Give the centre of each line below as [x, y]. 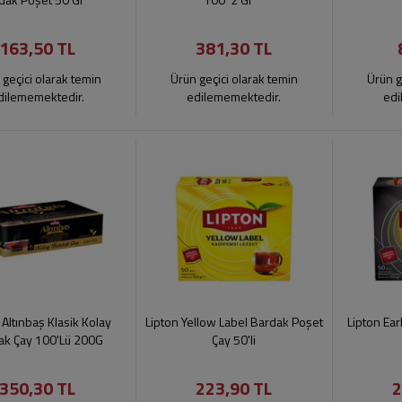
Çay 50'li [234, 340]
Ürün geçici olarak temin [234, 79]
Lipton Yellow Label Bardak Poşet [234, 322]
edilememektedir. [234, 96]
